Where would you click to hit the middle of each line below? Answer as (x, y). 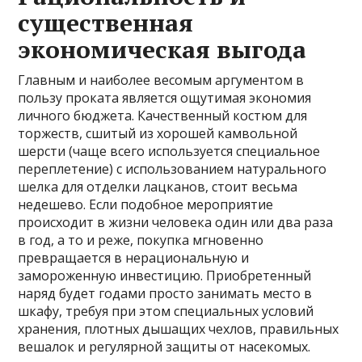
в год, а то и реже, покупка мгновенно (141, 240)
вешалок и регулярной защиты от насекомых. (164, 346)
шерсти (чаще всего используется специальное (169, 151)
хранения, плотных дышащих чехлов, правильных (179, 328)
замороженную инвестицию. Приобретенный (165, 275)
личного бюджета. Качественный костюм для (163, 115)
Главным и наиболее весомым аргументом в (161, 80)
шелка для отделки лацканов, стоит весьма (158, 186)
